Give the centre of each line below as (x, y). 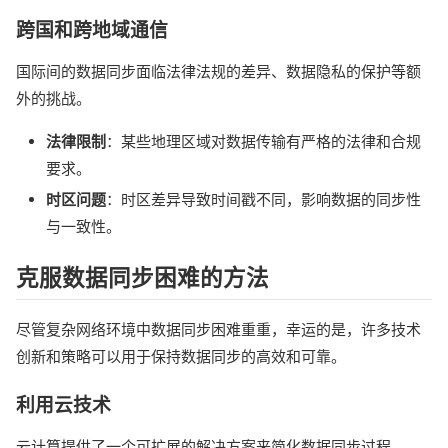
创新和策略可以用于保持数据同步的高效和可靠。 (181, 356)
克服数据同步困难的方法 (142, 278)
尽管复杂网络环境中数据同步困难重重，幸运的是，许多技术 (218, 329)
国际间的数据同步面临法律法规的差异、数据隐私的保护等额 (218, 72)
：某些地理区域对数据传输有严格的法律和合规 (263, 142)
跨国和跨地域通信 (92, 31)
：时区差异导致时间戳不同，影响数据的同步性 (263, 200)
